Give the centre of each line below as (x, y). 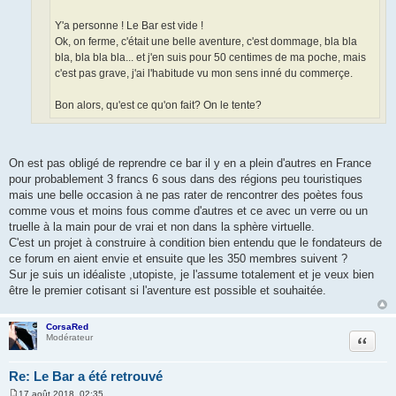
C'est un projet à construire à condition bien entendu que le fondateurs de (195, 243)
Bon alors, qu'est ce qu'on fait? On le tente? (158, 106)
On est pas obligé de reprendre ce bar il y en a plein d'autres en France (190, 164)
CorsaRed (67, 327)
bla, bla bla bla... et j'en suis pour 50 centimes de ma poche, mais (210, 58)
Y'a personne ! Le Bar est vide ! (129, 26)
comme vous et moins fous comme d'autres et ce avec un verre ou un (188, 211)
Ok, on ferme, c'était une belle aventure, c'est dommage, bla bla (206, 42)
